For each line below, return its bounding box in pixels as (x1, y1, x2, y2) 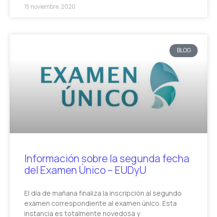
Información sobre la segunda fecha (24, 152, 189, 166)
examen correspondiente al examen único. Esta (24, 199, 177, 208)
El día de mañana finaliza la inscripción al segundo (24, 188, 182, 198)
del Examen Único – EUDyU (24, 163, 146, 177)
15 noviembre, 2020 (24, 2, 76, 11)
